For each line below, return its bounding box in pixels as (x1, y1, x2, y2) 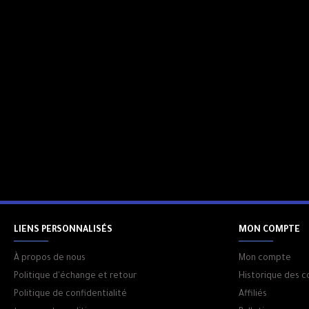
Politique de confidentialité (14, 290, 127, 299)
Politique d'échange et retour (14, 272, 137, 281)
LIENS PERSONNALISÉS (14, 226, 112, 235)
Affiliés (239, 290, 267, 299)
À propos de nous (14, 254, 86, 263)
